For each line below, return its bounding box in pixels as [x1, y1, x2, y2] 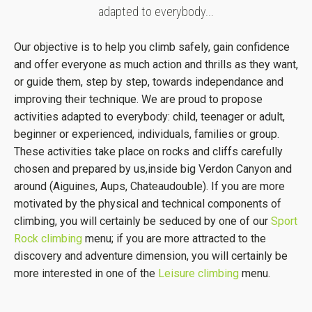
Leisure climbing [158, 267, 239, 280]
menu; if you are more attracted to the [82, 232, 266, 245]
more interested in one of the [14, 267, 158, 280]
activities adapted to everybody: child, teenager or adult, [14, 110, 285, 123]
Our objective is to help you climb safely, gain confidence [14, 40, 290, 54]
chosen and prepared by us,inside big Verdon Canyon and [14, 162, 292, 175]
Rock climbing [14, 232, 82, 245]
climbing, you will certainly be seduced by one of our [14, 214, 271, 228]
